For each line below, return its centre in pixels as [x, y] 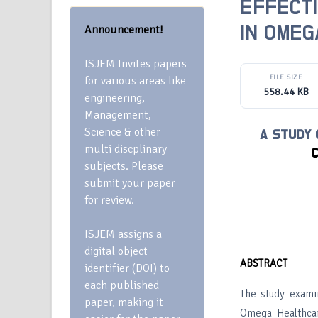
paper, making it [124, 302]
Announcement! [124, 30]
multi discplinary [126, 149]
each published [122, 285]
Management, [118, 115]
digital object [116, 251]
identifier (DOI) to [127, 268]
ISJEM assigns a [123, 234]
